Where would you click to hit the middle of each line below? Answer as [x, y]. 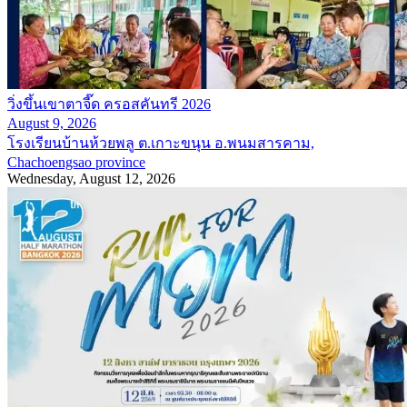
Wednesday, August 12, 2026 [91, 179]
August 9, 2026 [52, 124]
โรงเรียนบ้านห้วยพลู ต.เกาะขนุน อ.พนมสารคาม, [161, 144]
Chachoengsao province [76, 163]
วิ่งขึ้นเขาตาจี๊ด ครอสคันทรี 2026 [109, 104]
